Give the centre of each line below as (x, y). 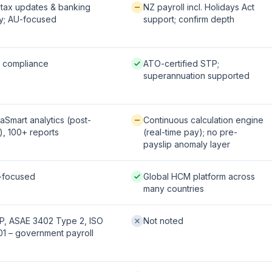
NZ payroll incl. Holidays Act (199, 7)
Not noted (163, 221)
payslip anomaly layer (187, 144)
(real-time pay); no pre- (190, 132)
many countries (174, 189)
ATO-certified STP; (181, 63)
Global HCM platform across (199, 176)
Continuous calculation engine (203, 120)
